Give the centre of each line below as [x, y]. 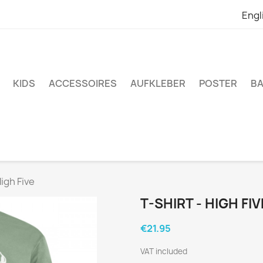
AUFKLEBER [158, 83]
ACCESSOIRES [83, 83]
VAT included [164, 251]
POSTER [218, 83]
